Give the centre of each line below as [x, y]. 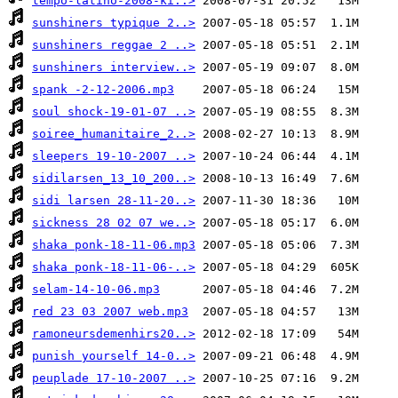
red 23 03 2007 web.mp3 [110, 312]
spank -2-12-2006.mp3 [103, 90]
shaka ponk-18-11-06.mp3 [114, 245]
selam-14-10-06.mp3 [96, 290]
